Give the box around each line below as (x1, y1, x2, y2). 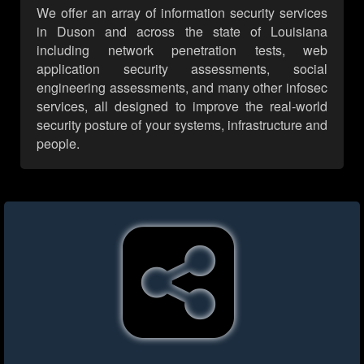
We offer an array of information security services (37, 3, 327, 23)
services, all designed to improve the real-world (37, 97, 327, 116)
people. (37, 134, 80, 154)
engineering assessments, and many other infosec (37, 78, 327, 97)
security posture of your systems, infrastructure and (37, 115, 327, 135)
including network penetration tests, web (37, 41, 327, 60)
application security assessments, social (37, 59, 327, 79)
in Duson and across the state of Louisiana (37, 22, 327, 41)
